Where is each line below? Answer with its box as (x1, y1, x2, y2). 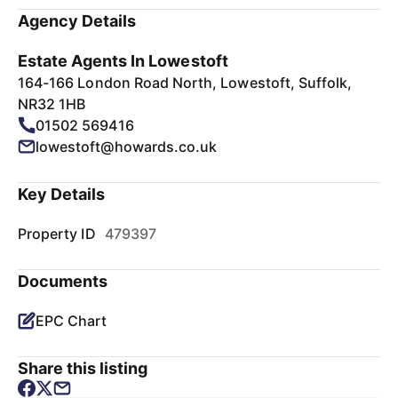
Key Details (18, 185, 106, 203)
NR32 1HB (18, 95, 86, 113)
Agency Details (18, 12, 137, 30)
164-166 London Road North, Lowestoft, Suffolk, (18, 74, 353, 92)
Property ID (18, 225, 96, 243)
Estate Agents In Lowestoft (18, 52, 228, 70)
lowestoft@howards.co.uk (36, 138, 218, 155)
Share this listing (18, 359, 148, 378)
